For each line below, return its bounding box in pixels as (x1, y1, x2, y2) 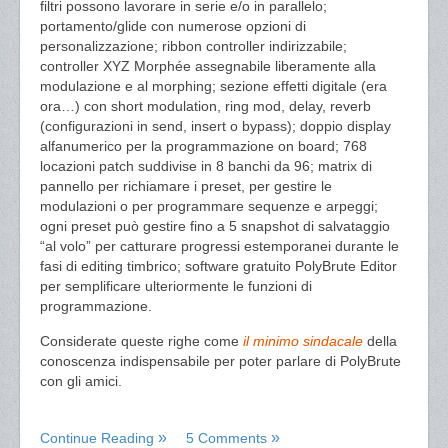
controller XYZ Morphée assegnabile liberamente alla (40, 58, 376, 74)
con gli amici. (40, 373, 122, 389)
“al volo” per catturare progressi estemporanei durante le (40, 238, 399, 254)
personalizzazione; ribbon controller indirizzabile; (40, 38, 347, 54)
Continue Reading (40, 430, 154, 446)
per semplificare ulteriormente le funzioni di (40, 278, 312, 294)
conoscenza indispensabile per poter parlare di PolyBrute (40, 353, 401, 369)
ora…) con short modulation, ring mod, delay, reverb (40, 98, 371, 114)
